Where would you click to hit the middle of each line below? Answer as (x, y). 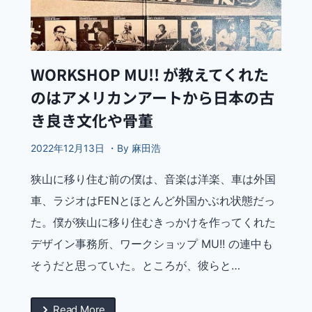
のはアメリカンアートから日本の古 (153, 97)
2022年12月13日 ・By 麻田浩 (96, 148)
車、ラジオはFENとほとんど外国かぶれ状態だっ (153, 201)
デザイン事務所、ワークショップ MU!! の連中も (152, 244)
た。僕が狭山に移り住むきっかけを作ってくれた (153, 223)
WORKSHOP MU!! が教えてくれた (150, 74)
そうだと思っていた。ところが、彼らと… (135, 266)
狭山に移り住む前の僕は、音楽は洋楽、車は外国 (153, 179)
